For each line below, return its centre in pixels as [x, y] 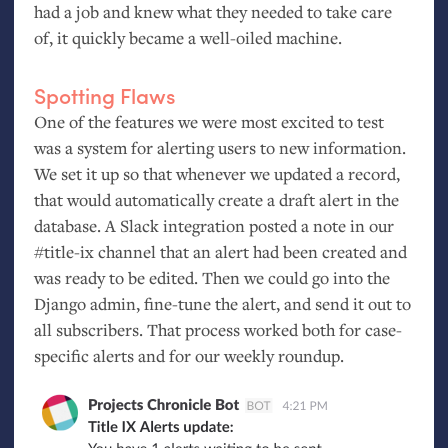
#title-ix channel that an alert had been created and [220, 251]
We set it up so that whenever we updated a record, [216, 173]
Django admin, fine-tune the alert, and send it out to [222, 303]
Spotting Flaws [104, 94]
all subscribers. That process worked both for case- [217, 329]
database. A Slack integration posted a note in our [213, 225]
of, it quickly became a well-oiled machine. [187, 38]
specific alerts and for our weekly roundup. [188, 355]
